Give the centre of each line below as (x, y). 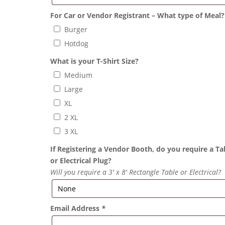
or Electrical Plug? (81, 161)
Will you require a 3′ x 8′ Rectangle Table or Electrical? (136, 172)
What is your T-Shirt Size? (95, 61)
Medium (79, 75)
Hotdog (77, 44)
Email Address (76, 208)
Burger (76, 30)
